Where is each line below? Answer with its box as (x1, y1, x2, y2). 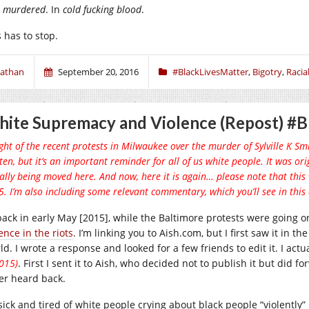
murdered (3, 2, 46, 16)
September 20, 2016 (58, 65, 139, 78)
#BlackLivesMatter (172, 65, 248, 78)
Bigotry (252, 65, 282, 78)
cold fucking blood (63, 2, 141, 16)
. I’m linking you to (73, 226, 159, 239)
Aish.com (159, 226, 201, 239)
